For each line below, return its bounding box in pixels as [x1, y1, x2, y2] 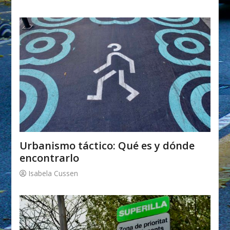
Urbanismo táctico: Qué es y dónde [20, 138, 195, 152]
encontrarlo [20, 150, 80, 165]
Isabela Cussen [29, 168, 79, 178]
